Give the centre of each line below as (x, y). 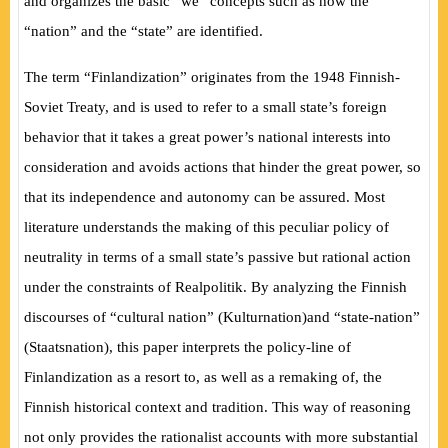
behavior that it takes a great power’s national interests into (207, 137)
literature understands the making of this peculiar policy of (206, 227)
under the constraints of (99, 287)
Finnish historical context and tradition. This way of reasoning (217, 407)
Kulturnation (262, 317)
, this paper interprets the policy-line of (230, 347)
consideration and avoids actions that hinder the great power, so (222, 167)
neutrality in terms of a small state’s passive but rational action (217, 257)
